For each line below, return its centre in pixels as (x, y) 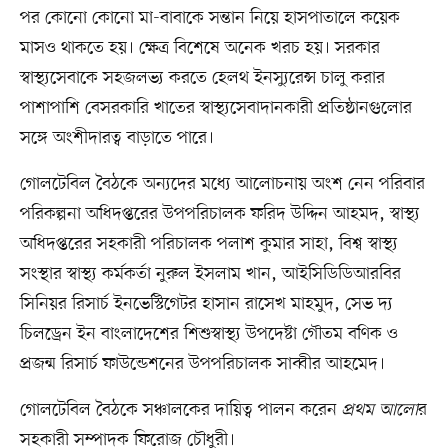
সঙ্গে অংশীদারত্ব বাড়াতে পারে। (116, 138)
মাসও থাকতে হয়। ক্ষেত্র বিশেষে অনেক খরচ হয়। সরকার (199, 48)
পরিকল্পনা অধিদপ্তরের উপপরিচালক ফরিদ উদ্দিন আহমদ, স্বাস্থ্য (219, 214)
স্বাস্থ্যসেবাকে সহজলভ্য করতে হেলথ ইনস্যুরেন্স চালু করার (202, 78)
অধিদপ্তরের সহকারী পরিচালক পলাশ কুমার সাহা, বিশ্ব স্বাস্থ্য (208, 244)
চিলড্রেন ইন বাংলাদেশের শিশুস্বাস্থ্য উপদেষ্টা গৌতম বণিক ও (208, 334)
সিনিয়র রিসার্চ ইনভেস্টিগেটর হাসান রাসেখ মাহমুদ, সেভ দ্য (206, 304)
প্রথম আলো (379, 410)
